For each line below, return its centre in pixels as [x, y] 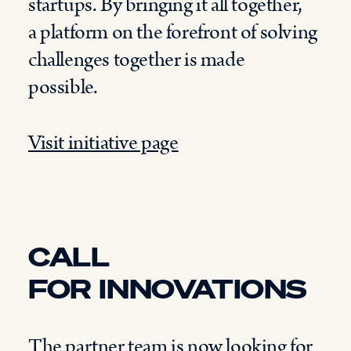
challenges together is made [137, 60]
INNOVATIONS [203, 288]
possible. [65, 87]
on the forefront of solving [214, 33]
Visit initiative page [103, 143]
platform [74, 33]
